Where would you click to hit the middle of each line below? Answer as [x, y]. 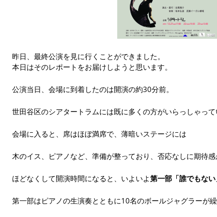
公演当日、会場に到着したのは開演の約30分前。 [93, 89]
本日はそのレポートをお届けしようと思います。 [92, 67]
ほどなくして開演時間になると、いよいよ [81, 178]
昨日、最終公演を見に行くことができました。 [88, 56]
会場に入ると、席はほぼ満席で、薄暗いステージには [99, 133]
